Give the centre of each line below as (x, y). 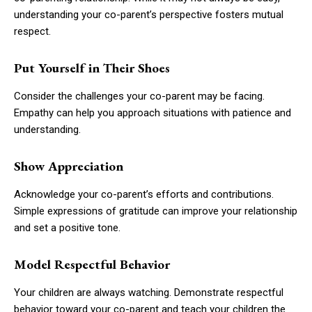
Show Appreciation (69, 166)
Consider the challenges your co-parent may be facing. (139, 96)
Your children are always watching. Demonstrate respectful (149, 292)
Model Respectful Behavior (92, 264)
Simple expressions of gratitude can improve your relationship (156, 211)
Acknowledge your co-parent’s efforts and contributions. (144, 194)
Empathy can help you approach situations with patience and (153, 112)
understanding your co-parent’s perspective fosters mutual (149, 14)
